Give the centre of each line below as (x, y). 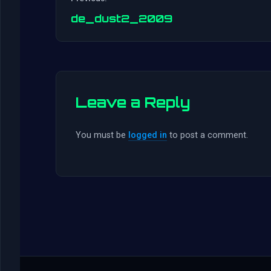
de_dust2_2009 (122, 18)
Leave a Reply (133, 103)
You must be (102, 135)
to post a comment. (207, 135)
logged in (148, 135)
